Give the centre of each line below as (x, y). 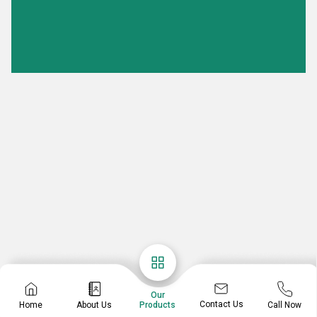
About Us (94, 305)
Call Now (285, 305)
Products (158, 305)
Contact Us (221, 304)
